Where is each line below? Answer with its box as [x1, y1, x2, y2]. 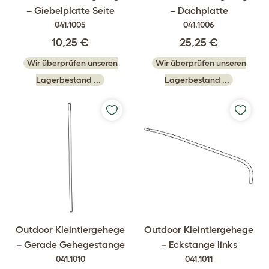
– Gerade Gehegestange [16, 239, 125, 250]
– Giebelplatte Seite [26, 5, 115, 16]
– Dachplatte [169, 5, 228, 16]
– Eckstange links [160, 239, 237, 250]
